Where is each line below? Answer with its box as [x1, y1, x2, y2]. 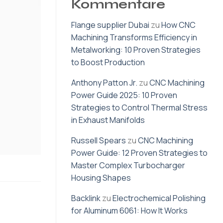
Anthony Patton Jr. [71, 77, 137, 89]
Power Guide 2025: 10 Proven [71, 90, 177, 101]
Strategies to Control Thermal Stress [71, 102, 208, 113]
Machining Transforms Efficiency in [71, 32, 197, 43]
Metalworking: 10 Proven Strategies [71, 44, 201, 56]
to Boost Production [71, 57, 145, 68]
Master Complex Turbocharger [71, 160, 185, 171]
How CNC [161, 19, 196, 31]
